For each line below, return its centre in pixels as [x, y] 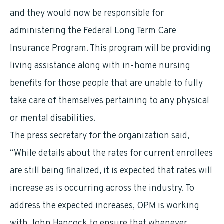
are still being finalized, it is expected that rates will [111, 171]
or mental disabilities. [53, 119]
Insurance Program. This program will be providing [110, 49]
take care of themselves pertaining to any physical [110, 101]
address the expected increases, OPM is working [105, 206]
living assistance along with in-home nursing [100, 66]
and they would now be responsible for [87, 14]
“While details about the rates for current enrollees [111, 154]
